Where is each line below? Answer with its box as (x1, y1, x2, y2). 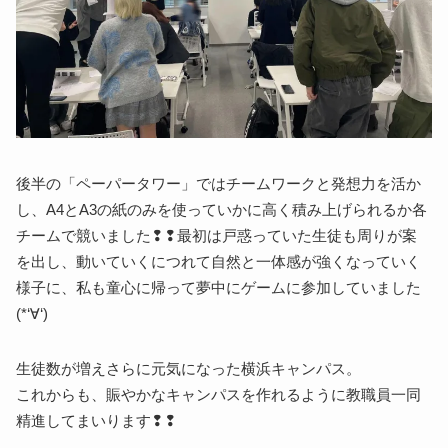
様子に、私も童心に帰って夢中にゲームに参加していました (16, 279, 422, 296)
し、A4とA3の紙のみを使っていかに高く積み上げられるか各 (16, 201, 428, 218)
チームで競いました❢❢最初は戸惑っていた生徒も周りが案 (16, 227, 418, 244)
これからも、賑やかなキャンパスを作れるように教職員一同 (16, 386, 422, 403)
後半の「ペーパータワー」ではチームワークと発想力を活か (16, 175, 422, 192)
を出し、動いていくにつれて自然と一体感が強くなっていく (16, 253, 422, 270)
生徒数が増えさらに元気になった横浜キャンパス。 (16, 360, 362, 377)
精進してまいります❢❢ (16, 412, 178, 429)
